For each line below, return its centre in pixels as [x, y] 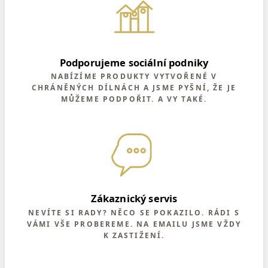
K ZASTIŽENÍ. [134, 235]
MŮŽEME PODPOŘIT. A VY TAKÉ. [134, 99]
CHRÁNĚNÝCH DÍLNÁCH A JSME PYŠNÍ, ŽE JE [134, 88]
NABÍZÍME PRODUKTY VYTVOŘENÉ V [134, 77]
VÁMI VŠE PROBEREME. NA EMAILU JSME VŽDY [134, 224]
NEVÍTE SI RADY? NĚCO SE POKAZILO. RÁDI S [134, 212]
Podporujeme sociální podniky [134, 62]
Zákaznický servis [134, 199]
